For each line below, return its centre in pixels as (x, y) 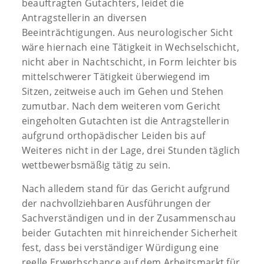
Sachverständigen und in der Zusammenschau (129, 218)
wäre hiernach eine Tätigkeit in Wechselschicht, (130, 47)
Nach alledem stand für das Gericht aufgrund (126, 188)
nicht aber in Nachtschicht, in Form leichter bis (129, 62)
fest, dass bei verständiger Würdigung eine (120, 247)
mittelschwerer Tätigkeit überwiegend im (116, 76)
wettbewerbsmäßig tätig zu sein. (96, 165)
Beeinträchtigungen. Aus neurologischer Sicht (127, 32)
